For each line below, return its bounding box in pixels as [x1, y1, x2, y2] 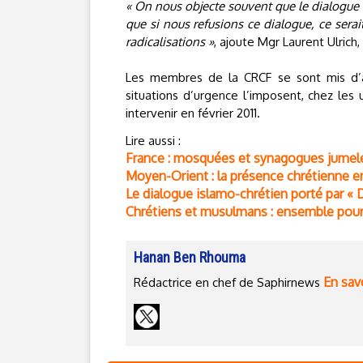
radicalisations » [126, 34, 214, 49]
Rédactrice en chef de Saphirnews [134, 275, 323, 290]
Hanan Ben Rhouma [134, 249, 246, 266]
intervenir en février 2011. [126, 105, 260, 121]
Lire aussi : [126, 133, 181, 148]
